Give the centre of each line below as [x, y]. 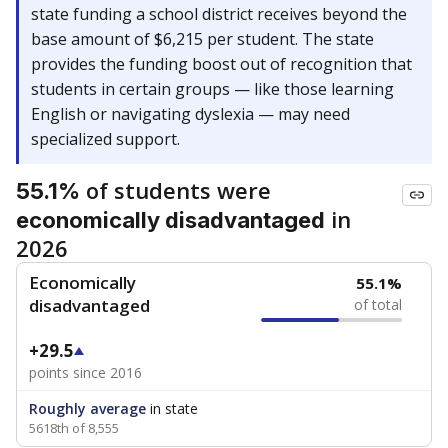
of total [378, 304]
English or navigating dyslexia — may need [190, 114]
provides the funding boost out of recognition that [221, 64]
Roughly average [87, 408]
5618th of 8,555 [74, 428]
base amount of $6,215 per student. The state [202, 39]
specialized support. [105, 139]
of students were [175, 190]
